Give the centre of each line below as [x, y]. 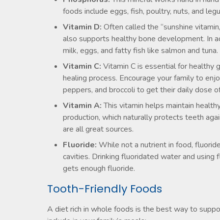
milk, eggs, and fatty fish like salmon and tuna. [140, 51]
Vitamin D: [82, 27]
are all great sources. [98, 129]
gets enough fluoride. [99, 168]
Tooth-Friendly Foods [105, 189]
